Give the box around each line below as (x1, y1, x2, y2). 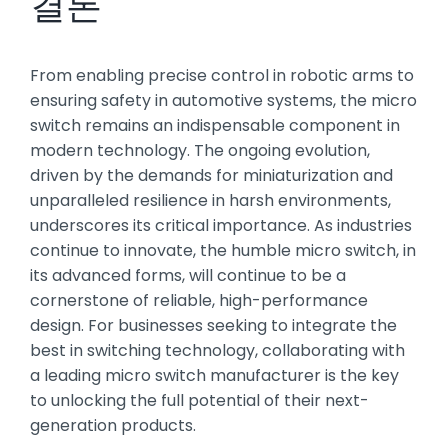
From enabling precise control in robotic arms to (30, 63, 414, 87)
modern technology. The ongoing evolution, (30, 138, 370, 162)
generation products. (30, 413, 196, 437)
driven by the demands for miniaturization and (30, 163, 393, 187)
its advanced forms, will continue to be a (30, 263, 346, 287)
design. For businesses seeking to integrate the (30, 313, 397, 337)
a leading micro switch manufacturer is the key (30, 363, 399, 387)
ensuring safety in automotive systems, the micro (30, 88, 417, 112)
